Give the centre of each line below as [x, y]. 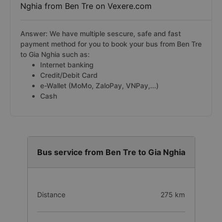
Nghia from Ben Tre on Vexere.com [86, 6]
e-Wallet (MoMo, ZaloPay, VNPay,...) [99, 85]
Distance [51, 194]
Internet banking [67, 65]
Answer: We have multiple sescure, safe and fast [101, 33]
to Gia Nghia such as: [55, 54]
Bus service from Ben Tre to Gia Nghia [111, 152]
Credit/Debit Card [69, 75]
